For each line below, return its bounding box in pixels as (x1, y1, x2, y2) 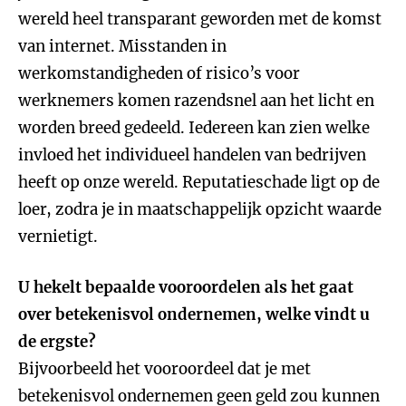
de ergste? (18, 332, 96, 352)
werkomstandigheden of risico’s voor (18, 63, 300, 83)
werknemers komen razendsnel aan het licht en (18, 91, 374, 111)
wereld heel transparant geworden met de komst (18, 9, 382, 29)
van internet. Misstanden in (18, 36, 227, 56)
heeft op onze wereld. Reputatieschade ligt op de (18, 172, 380, 192)
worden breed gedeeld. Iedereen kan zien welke (18, 118, 370, 138)
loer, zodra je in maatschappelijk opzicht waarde (18, 199, 382, 219)
